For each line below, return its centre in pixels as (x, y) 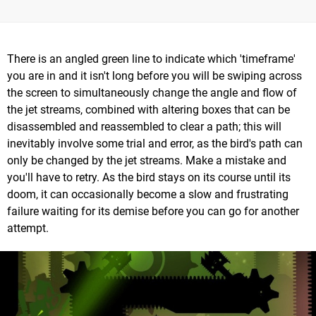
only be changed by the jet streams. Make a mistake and (147, 160)
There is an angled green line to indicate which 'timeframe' (151, 59)
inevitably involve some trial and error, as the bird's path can (155, 143)
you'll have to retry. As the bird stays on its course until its (149, 177)
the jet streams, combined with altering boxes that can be (148, 109)
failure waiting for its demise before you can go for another (153, 211)
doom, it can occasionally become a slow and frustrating (148, 194)
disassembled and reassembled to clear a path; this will (144, 126)
